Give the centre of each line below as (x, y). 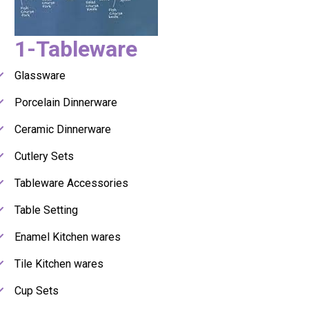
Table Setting (46, 210)
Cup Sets (37, 291)
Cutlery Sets (44, 157)
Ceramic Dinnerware (63, 130)
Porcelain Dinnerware (66, 103)
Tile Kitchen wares (59, 264)
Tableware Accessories (71, 183)
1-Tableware (76, 49)
